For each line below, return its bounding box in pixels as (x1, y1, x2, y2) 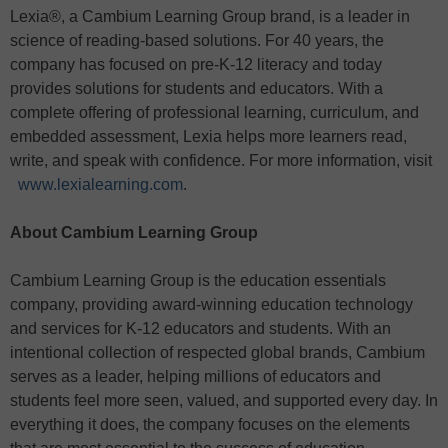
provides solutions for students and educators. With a (10, 80, 383, 98)
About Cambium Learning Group (10, 224, 258, 242)
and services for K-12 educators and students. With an (10, 320, 391, 338)
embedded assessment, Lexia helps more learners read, (10, 128, 407, 146)
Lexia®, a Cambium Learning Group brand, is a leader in (10, 8, 410, 26)
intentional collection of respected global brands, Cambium (10, 344, 425, 362)
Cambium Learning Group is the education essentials (10, 272, 386, 290)
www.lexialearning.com (18, 176, 183, 194)
